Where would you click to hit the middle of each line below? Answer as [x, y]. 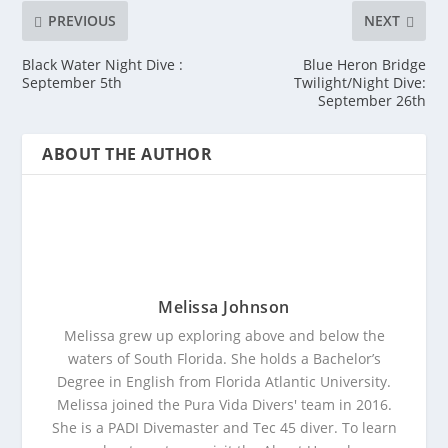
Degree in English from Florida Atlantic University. [224, 381]
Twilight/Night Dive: [359, 82]
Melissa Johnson [224, 306]
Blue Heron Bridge [364, 64]
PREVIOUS [82, 21]
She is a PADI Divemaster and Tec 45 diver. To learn [224, 427]
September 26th [371, 100]
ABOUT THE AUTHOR [127, 153]
